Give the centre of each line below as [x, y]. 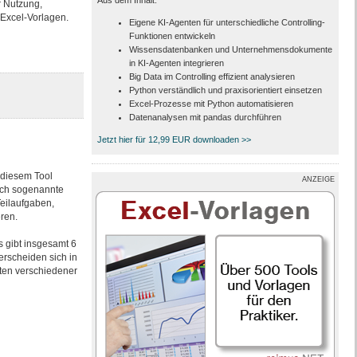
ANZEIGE [318, 179]
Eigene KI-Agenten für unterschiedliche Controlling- [227, 22]
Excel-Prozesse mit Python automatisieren [211, 104]
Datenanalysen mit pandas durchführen [205, 117]
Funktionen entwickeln [172, 36]
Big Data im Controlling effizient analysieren [212, 76]
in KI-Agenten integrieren [176, 63]
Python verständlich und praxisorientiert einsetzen [225, 90]
